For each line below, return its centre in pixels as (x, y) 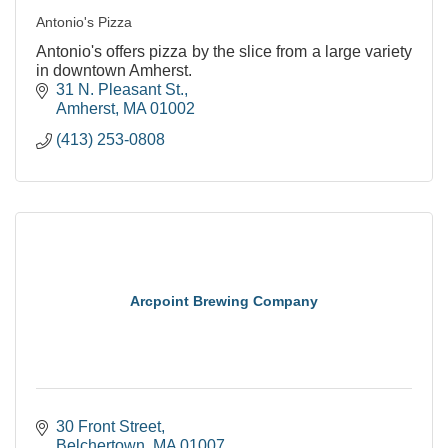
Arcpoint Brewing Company (224, 300)
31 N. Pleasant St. (120, 89)
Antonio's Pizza (84, 21)
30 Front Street (108, 426)
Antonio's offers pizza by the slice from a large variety (224, 51)
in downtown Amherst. (114, 70)
